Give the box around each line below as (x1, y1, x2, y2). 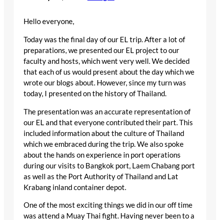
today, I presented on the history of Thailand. (24, 89, 166, 98)
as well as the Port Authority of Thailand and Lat (24, 172, 178, 181)
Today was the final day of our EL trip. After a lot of (24, 35, 185, 44)
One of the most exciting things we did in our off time (24, 201, 192, 210)
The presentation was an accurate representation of (24, 107, 191, 116)
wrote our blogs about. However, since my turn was (24, 79, 186, 87)
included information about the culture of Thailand (24, 129, 184, 137)
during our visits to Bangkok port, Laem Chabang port (24, 161, 195, 170)
